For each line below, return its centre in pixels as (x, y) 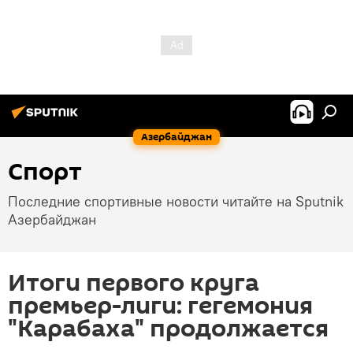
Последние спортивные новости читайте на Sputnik (176, 201)
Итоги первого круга (134, 283)
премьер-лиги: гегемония (160, 306)
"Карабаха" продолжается (168, 329)
